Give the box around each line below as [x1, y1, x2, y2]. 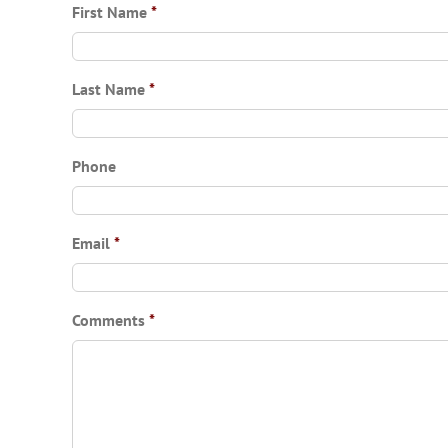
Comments [72, 310, 145, 330]
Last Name [72, 79, 145, 99]
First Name [72, 2, 147, 22]
